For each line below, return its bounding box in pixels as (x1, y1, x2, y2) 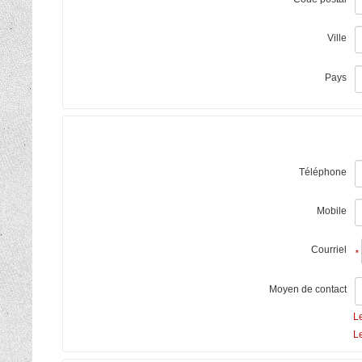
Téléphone (299, 166, 347, 178)
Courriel (311, 244, 347, 256)
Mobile (317, 205, 347, 217)
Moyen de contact (269, 283, 347, 295)
